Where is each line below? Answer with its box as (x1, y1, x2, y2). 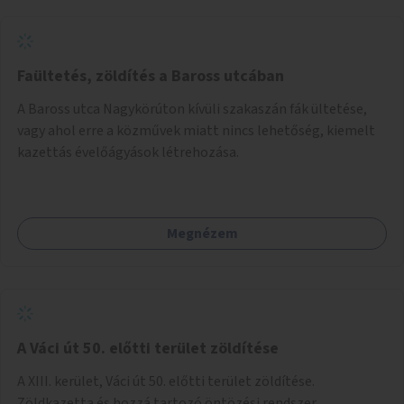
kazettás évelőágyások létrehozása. (17, 142, 239, 162)
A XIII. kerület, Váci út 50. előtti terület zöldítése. (17, 371, 315, 391)
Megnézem (166, 223, 238, 243)
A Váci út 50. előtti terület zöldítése (17, 336, 279, 360)
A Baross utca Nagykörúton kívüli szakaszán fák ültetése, (17, 98, 367, 119)
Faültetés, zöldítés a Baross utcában (17, 64, 284, 87)
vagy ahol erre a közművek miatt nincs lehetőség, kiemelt (17, 120, 375, 141)
